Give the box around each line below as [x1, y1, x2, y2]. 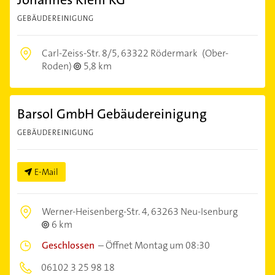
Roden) [42, 59, 74, 72]
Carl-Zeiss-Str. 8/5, [42, 46, 121, 60]
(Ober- [200, 46, 228, 60]
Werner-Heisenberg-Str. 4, [42, 204, 151, 218]
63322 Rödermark [121, 46, 198, 60]
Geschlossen [42, 238, 95, 252]
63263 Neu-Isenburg [151, 204, 238, 218]
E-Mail [34, 166, 58, 177]
